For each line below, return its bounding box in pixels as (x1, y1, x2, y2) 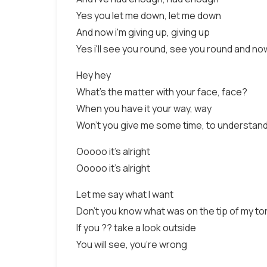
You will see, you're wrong (76, 238, 187, 251)
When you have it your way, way (76, 102, 212, 115)
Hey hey (76, 69, 111, 82)
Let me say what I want (76, 188, 173, 201)
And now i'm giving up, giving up (76, 26, 210, 39)
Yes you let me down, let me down (76, 9, 221, 22)
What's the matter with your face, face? (76, 85, 247, 98)
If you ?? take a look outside (76, 221, 196, 234)
